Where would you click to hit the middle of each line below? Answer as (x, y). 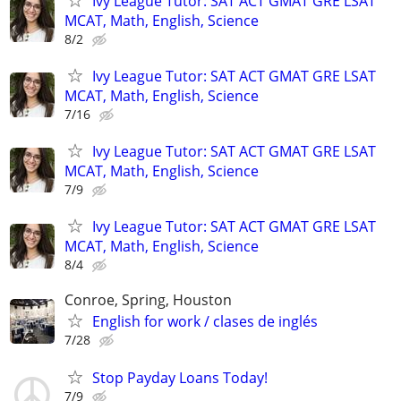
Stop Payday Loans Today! (180, 377)
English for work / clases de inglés (205, 322)
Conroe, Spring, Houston (148, 300)
